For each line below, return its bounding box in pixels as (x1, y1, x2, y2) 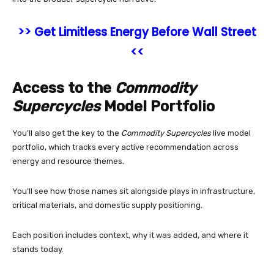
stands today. (12, 244, 65, 254)
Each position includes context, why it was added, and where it (12, 230, 248, 240)
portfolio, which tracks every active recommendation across (12, 142, 239, 152)
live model (211, 128, 251, 138)
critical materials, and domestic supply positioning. (12, 200, 204, 210)
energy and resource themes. (12, 156, 126, 166)
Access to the (12, 79, 115, 97)
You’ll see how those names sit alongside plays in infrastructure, (12, 186, 255, 196)
